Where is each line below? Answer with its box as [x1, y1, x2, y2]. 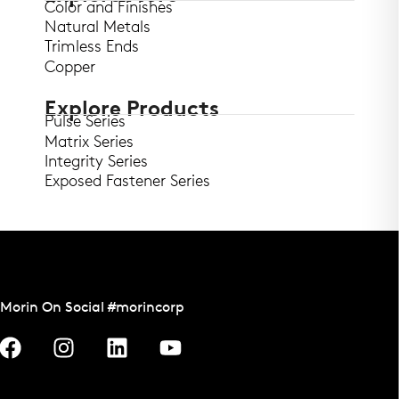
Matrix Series [45, 134, 134, 151]
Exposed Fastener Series [45, 174, 210, 191]
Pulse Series [45, 114, 126, 132]
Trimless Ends [45, 39, 139, 57]
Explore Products [45, 100, 219, 122]
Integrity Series [45, 154, 148, 172]
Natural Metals [45, 20, 151, 37]
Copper [45, 59, 95, 77]
